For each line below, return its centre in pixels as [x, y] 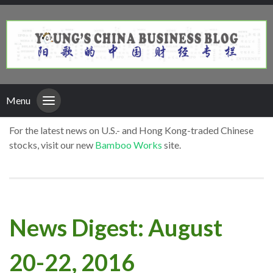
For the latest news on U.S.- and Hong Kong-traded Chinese [131, 130]
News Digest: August [116, 227]
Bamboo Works [129, 145]
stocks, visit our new [52, 145]
